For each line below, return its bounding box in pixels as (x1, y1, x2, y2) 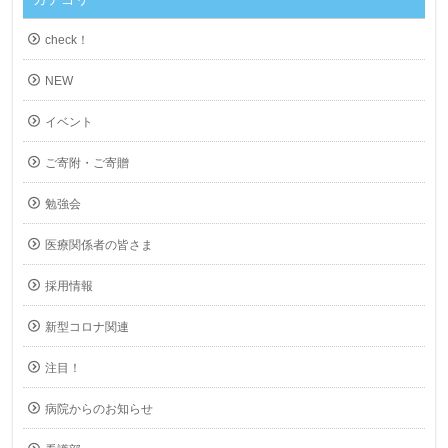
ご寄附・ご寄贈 (45, 155, 130, 170)
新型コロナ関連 (45, 319, 130, 334)
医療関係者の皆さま (45, 237, 154, 252)
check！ (45, 32, 90, 47)
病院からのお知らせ (45, 401, 154, 416)
